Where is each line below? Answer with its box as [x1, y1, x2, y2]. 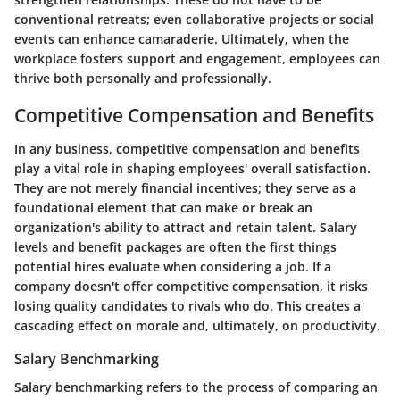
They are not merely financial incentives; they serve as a [14, 179, 356, 197]
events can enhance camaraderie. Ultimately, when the [14, 29, 349, 47]
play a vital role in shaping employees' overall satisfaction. [14, 160, 371, 178]
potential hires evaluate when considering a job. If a [14, 258, 331, 276]
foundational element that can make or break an [14, 199, 312, 217]
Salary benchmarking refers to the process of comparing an [14, 379, 378, 396]
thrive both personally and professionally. [14, 69, 271, 87]
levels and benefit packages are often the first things [14, 238, 337, 256]
